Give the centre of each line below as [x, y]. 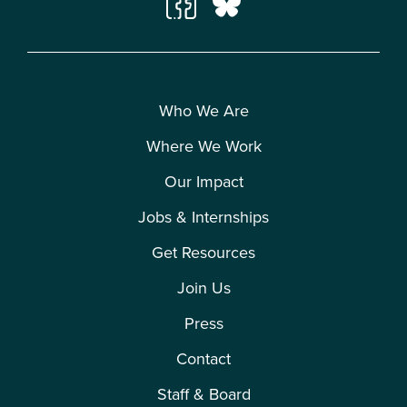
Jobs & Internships [203, 218]
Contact [203, 359]
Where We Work [203, 147]
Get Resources [203, 253]
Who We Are [203, 111]
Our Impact [203, 182]
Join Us [203, 288]
